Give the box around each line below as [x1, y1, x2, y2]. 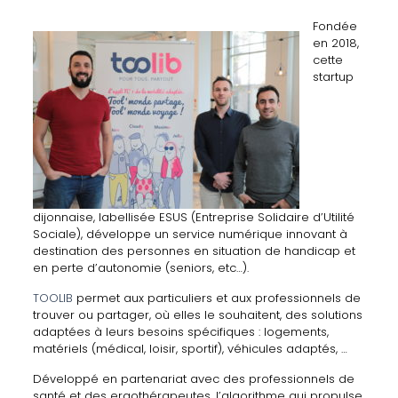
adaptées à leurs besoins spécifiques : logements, [32, 323, 329, 340]
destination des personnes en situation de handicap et [32, 243, 355, 259]
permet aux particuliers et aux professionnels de [72, 290, 361, 306]
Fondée [312, 18, 357, 35]
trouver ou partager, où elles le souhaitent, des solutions [32, 306, 362, 323]
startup [312, 68, 354, 85]
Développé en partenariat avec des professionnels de [32, 370, 354, 387]
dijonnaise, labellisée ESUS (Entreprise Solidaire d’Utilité [32, 209, 354, 226]
